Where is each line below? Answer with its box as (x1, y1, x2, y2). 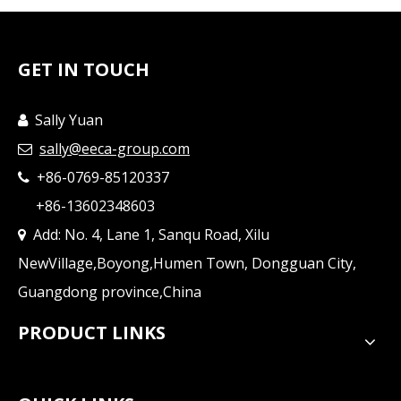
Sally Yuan (28, 110, 103, 131)
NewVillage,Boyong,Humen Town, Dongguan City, (18, 253, 356, 274)
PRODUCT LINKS (18, 320, 166, 346)
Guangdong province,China (18, 282, 201, 303)
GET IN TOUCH (18, 57, 149, 82)
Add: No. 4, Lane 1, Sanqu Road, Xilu (30, 225, 269, 245)
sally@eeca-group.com (39, 139, 190, 159)
